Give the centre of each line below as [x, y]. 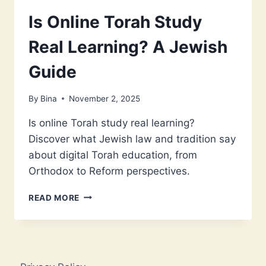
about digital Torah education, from [113, 155]
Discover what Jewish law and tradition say [132, 139]
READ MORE [54, 197]
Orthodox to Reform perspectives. [109, 171]
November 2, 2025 [105, 98]
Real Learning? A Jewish [128, 47]
